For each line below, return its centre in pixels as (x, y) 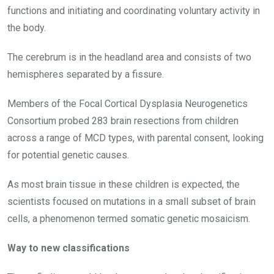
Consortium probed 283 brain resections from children (123, 120)
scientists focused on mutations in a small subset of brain (131, 201)
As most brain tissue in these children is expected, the (124, 184)
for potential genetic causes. (68, 155)
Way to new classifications (68, 248)
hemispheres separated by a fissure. (86, 74)
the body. (27, 28)
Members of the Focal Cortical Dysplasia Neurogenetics (128, 103)
